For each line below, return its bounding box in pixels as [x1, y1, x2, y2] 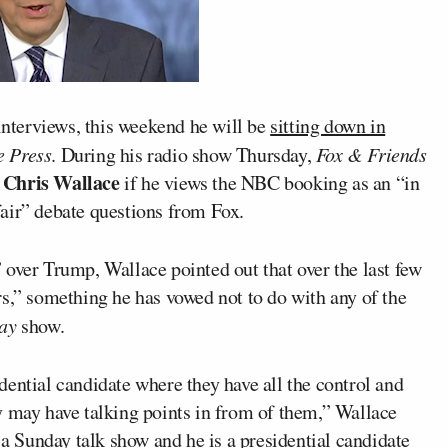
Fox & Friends [315, 141, 427, 167]
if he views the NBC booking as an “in [119, 169, 420, 196]
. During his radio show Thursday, [51, 141, 316, 168]
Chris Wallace [2, 168, 120, 197]
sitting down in [270, 112, 386, 139]
